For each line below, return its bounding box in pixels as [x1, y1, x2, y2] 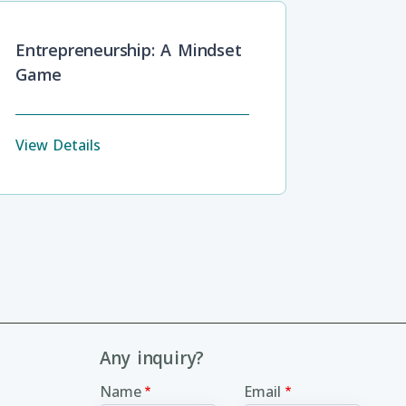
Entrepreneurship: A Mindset [15, 38, 242, 61]
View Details [15, 134, 101, 155]
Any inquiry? [99, 346, 205, 370]
